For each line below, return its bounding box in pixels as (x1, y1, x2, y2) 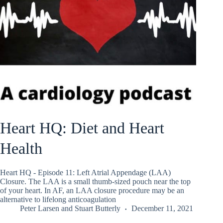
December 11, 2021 (131, 204, 193, 213)
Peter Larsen (20, 204, 59, 213)
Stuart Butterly (75, 204, 120, 213)
